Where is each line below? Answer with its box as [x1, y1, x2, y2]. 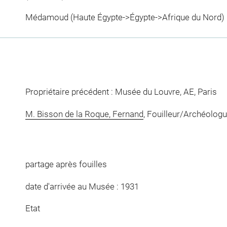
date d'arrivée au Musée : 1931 [25, 181, 139, 192]
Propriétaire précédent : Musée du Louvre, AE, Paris [25, 87, 217, 97]
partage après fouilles [25, 159, 107, 170]
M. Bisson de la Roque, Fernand [25, 108, 143, 119]
